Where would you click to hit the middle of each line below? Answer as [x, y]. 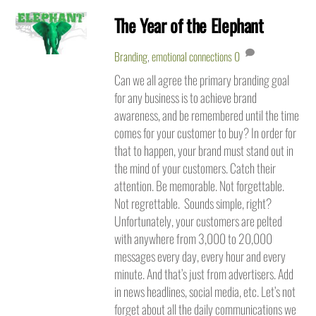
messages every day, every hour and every [200, 256]
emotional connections [192, 57]
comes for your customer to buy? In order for [205, 133]
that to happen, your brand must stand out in [203, 151]
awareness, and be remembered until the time [206, 115]
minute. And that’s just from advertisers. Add [203, 274]
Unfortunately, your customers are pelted [198, 221]
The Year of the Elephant [189, 25]
